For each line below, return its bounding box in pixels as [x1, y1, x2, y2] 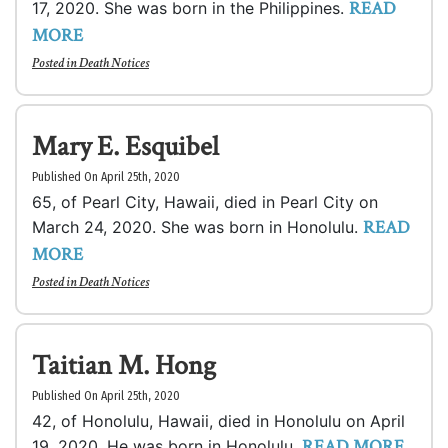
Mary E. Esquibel [32, 128, 219, 165]
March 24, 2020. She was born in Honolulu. [32, 217, 363, 237]
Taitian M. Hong [32, 347, 216, 384]
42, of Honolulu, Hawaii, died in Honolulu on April [32, 411, 405, 431]
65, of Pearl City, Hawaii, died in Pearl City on [32, 192, 378, 212]
